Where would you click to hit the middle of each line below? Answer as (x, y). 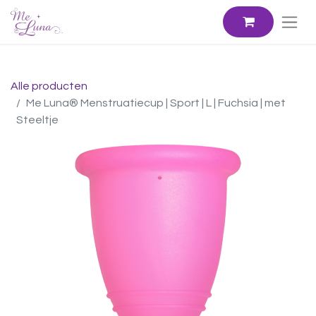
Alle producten (49, 86)
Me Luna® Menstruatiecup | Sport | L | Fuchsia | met (156, 103)
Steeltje (37, 120)
